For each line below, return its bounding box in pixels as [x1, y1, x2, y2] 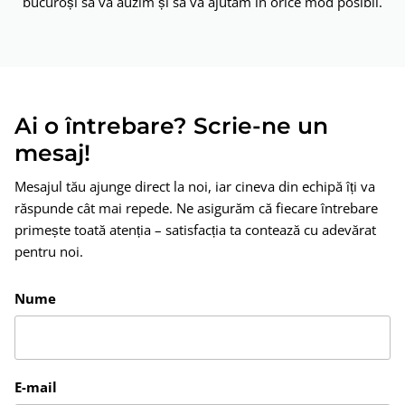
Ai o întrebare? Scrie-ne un [14, 111, 328, 139]
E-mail [14, 378, 57, 397]
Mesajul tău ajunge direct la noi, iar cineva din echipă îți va [14, 176, 375, 195]
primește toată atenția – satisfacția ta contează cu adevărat [14, 220, 376, 239]
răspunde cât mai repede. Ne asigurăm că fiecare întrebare [14, 198, 378, 217]
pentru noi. [14, 241, 83, 260]
